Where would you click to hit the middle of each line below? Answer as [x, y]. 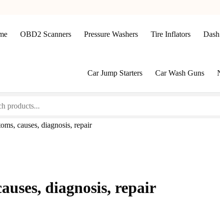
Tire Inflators [170, 34]
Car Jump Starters [115, 73]
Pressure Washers [111, 34]
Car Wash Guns [180, 73]
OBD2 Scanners [45, 34]
